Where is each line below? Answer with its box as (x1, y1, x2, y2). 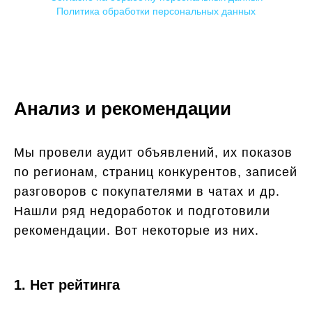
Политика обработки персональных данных (56, 6, 256, 17)
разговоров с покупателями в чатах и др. (14, 185, 280, 198)
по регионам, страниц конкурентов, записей (14, 165, 297, 179)
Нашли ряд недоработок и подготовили (14, 204, 270, 218)
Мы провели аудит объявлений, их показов (14, 146, 292, 159)
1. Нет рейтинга (14, 277, 120, 292)
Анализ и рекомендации (14, 98, 231, 119)
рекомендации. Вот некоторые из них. (14, 224, 259, 237)
